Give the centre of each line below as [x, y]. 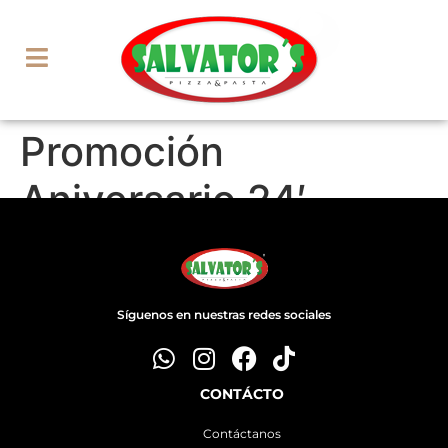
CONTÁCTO [241, 394]
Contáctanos [241, 434]
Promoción [122, 151]
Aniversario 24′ [163, 199]
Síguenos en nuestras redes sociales [224, 315]
